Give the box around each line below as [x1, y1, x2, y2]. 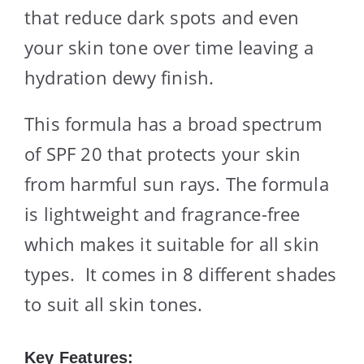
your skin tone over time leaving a [24, 34, 314, 59]
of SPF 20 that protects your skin [24, 141, 301, 166]
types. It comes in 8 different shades [24, 261, 337, 286]
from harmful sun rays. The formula [24, 171, 329, 196]
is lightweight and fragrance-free [24, 201, 301, 226]
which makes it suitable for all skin [24, 231, 320, 256]
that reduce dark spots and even [24, 4, 300, 29]
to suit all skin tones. [24, 291, 203, 316]
